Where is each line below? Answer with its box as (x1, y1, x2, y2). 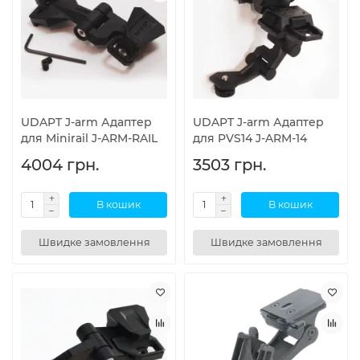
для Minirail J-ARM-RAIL (21, 130, 157, 145)
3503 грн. (193, 154, 266, 174)
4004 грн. (21, 154, 99, 174)
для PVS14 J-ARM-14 (193, 130, 307, 145)
